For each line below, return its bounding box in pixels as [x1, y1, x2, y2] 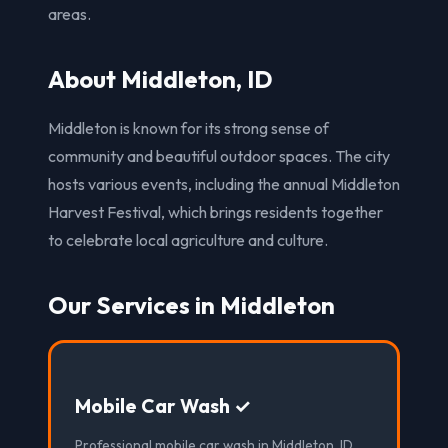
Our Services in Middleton [48, 289, 335, 320]
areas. [48, 3, 91, 24]
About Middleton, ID [48, 63, 273, 94]
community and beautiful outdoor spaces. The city [48, 145, 390, 166]
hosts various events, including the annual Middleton [48, 173, 400, 194]
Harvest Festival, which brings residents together [48, 201, 383, 222]
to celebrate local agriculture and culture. [48, 229, 328, 250]
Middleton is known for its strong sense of [48, 117, 329, 138]
